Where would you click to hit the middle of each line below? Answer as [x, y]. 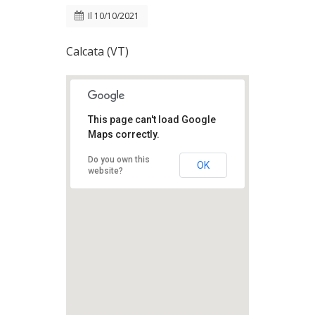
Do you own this [119, 160]
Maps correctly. [124, 134]
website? [105, 171]
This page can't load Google [152, 120]
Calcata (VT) [97, 51]
